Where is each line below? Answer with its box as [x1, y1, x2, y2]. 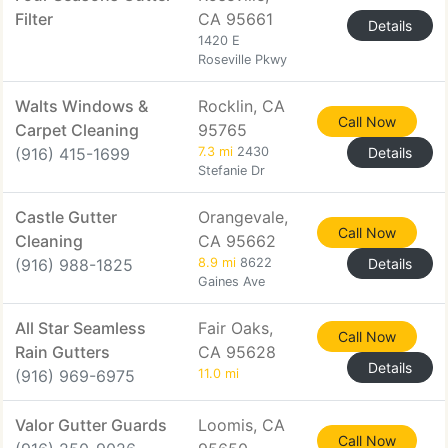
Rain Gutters [15, 342, 110, 362]
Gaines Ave [198, 274, 265, 289]
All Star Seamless [15, 318, 146, 338]
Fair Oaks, [198, 318, 273, 338]
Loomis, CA [198, 415, 285, 435]
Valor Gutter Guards [15, 415, 167, 435]
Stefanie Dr [198, 163, 265, 178]
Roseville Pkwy [198, 52, 287, 67]
